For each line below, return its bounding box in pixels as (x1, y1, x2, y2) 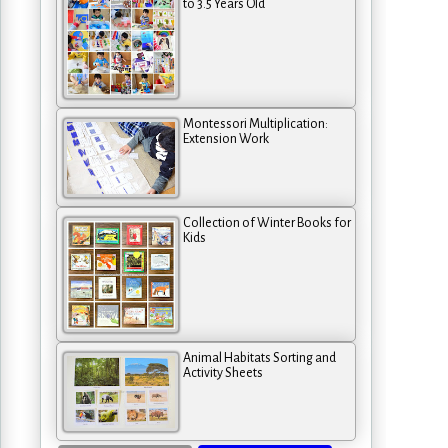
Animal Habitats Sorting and (183, 350, 336, 365)
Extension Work (183, 131, 269, 146)
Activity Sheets (183, 365, 263, 380)
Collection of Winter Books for (183, 215, 351, 230)
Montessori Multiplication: (183, 116, 328, 131)
